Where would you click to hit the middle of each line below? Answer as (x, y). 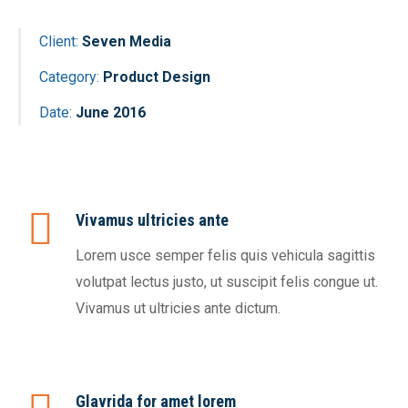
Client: (59, 41)
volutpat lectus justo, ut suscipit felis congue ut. (227, 282)
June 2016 (111, 112)
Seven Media (127, 41)
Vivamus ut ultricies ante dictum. (178, 308)
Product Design (157, 77)
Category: (69, 77)
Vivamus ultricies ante (152, 220)
